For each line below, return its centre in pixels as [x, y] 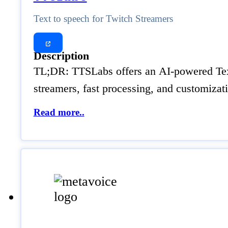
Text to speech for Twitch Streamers [103, 19]
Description [61, 56]
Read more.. [59, 112]
